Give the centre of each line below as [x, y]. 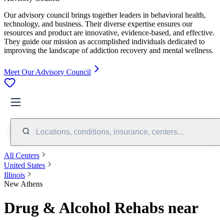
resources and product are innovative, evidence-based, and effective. [109, 32]
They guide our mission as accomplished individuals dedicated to [104, 41]
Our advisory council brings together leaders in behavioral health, [105, 15]
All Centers [22, 155]
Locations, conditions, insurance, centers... [110, 132]
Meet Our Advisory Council [47, 72]
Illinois [14, 175]
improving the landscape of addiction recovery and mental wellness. [109, 50]
